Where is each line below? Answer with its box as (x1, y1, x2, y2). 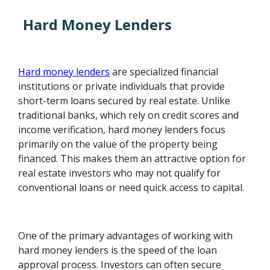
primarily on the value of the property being (18, 137, 218, 151)
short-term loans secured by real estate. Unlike (18, 94, 231, 108)
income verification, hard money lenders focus (18, 123, 226, 137)
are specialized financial (110, 65, 219, 79)
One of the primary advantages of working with (18, 229, 233, 243)
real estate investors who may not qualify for (18, 166, 221, 180)
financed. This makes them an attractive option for (18, 152, 246, 166)
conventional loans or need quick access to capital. (18, 181, 245, 195)
